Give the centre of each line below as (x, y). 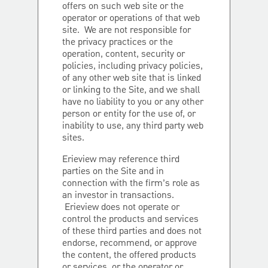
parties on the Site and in (113, 172)
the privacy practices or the (118, 42)
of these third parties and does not (132, 232)
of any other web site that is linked (132, 78)
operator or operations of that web (131, 19)
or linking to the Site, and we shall (131, 90)
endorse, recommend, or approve (130, 243)
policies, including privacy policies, (133, 66)
